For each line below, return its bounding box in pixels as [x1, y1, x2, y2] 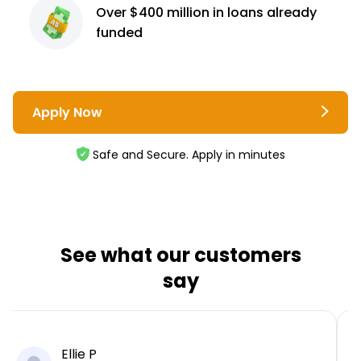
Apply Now [32, 103, 102, 122]
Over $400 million [96, 2, 214, 22]
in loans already [213, 2, 317, 22]
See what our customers [60, 242, 301, 269]
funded [96, 23, 143, 42]
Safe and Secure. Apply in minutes [92, 147, 285, 164]
